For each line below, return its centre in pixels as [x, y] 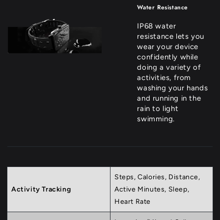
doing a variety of [169, 68]
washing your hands [173, 88]
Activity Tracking [41, 190]
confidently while [168, 57]
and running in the [169, 98]
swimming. [156, 119]
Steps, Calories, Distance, [157, 177]
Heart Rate [133, 202]
